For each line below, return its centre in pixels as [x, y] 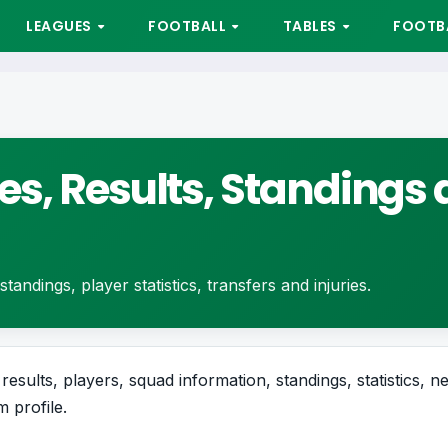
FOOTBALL [189, 26]
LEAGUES [60, 26]
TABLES [311, 26]
